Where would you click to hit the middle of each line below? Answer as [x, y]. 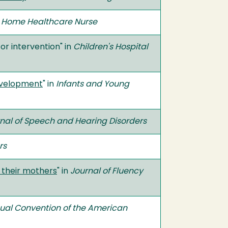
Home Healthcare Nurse [49, 22]
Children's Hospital [111, 47]
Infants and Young [93, 84]
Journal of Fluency [107, 172]
